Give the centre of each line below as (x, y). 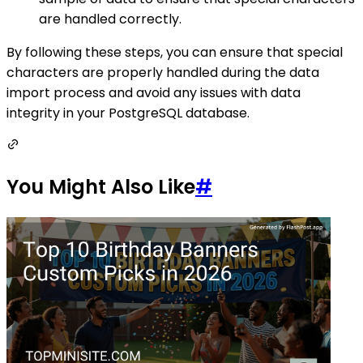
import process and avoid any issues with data (154, 92)
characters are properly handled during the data (163, 72)
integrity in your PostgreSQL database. (128, 113)
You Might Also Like (101, 186)
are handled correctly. (110, 19)
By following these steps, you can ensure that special (175, 52)
